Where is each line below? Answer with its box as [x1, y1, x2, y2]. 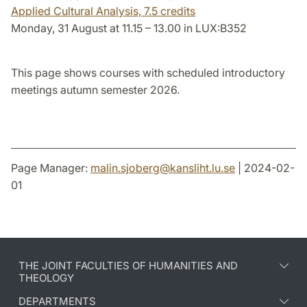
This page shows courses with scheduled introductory [11, 65, 285, 79]
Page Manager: [11, 160, 90, 175]
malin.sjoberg [90, 160, 160, 175]
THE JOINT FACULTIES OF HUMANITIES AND [19, 258, 238, 272]
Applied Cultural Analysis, [11, 3, 144, 18]
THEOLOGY [19, 271, 74, 284]
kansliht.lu [170, 160, 221, 175]
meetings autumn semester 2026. [11, 82, 180, 97]
